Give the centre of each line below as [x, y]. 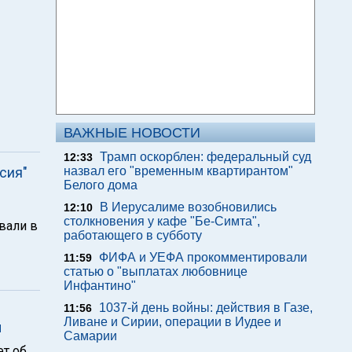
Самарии [90, 336]
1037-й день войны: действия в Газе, [206, 308]
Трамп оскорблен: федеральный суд [205, 157]
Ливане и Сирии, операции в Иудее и [172, 322]
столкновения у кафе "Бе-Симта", [162, 221]
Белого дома [101, 185]
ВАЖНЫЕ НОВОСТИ [132, 133]
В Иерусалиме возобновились [188, 207]
